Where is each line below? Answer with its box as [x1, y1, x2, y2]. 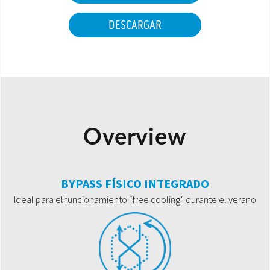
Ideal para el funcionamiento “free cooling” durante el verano [14, 193, 256, 206]
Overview [83, 126, 187, 149]
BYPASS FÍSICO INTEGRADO [61, 176, 209, 191]
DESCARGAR [108, 17, 162, 33]
